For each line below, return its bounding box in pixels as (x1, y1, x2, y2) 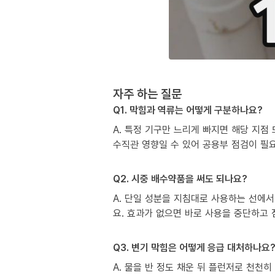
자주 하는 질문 (113, 85, 182, 102)
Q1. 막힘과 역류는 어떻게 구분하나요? (113, 103, 263, 117)
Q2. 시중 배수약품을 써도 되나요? (113, 171, 247, 185)
